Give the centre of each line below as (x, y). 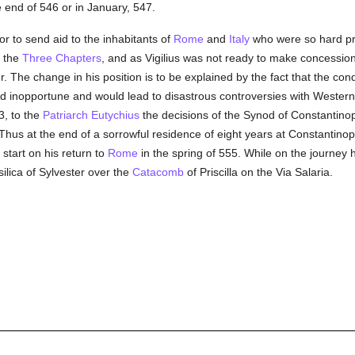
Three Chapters (61, 58)
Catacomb (158, 172)
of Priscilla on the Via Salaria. (258, 172)
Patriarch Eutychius (91, 115)
